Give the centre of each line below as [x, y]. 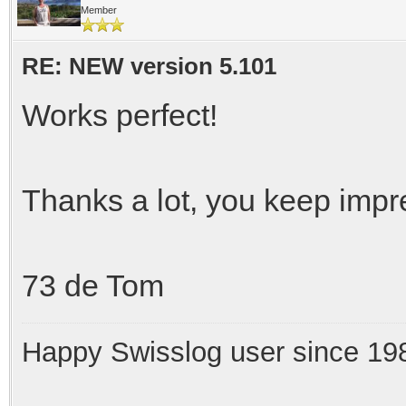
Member [99, 10]
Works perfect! [120, 115]
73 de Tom [93, 285]
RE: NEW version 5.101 [149, 66]
